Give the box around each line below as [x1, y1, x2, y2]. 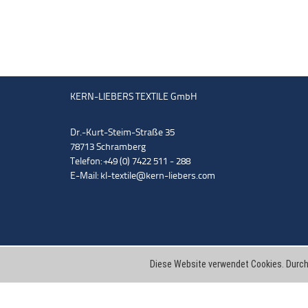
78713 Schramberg [70, 142, 146, 153]
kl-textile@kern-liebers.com [100, 171, 215, 181]
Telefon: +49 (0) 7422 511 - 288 [70, 157, 190, 167]
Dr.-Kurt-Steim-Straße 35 [70, 128, 175, 138]
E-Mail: [70, 171, 100, 181]
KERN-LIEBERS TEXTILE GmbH [70, 92, 197, 102]
